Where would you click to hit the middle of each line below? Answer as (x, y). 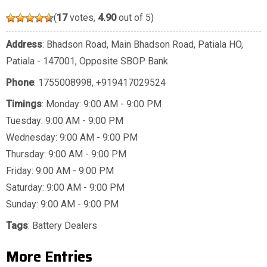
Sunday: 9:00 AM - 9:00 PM (62, 204)
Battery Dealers (65, 226)
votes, (83, 18)
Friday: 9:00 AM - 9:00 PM (60, 171)
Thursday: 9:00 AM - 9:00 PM (66, 154)
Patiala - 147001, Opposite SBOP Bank (87, 61)
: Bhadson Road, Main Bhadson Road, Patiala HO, (143, 45)
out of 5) (135, 18)
